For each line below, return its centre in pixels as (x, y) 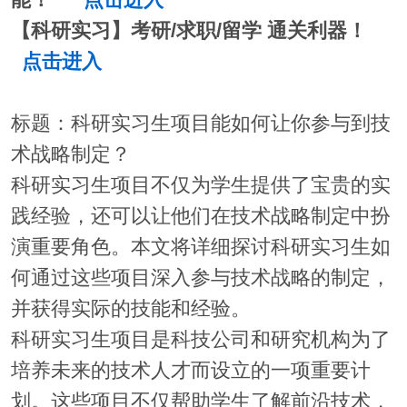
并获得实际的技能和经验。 (130, 309)
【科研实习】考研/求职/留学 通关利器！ (197, 31)
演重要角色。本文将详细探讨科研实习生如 (200, 248)
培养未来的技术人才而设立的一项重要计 (190, 371)
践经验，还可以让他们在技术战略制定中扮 (200, 217)
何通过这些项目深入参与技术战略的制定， (200, 278)
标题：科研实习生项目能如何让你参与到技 (200, 124)
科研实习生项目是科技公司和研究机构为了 (200, 340)
